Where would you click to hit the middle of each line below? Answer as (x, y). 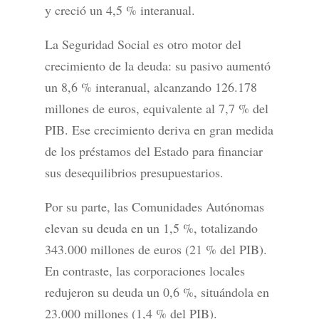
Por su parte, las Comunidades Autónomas (154, 207)
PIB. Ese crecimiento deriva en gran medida (159, 130)
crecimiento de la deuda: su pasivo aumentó (157, 66)
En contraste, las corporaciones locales (145, 271)
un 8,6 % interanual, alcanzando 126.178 (151, 87)
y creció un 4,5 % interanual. (120, 10)
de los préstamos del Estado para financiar (153, 151)
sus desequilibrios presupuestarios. (134, 173)
